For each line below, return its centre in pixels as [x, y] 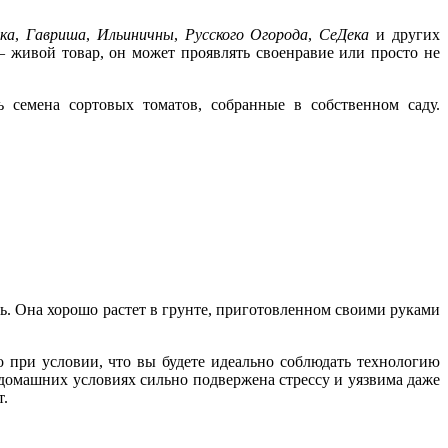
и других [405, 35]
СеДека [344, 35]
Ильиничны [135, 35]
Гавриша [55, 35]
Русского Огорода [246, 35]
